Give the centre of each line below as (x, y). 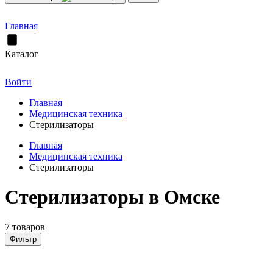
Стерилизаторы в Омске (112, 197)
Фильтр (23, 239)
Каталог (22, 54)
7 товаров (25, 227)
